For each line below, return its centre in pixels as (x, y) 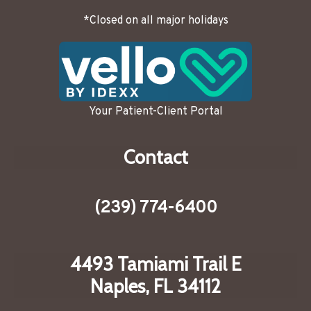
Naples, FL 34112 (155, 287)
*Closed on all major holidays (155, 20)
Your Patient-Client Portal (155, 112)
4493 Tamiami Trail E (155, 264)
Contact (155, 158)
